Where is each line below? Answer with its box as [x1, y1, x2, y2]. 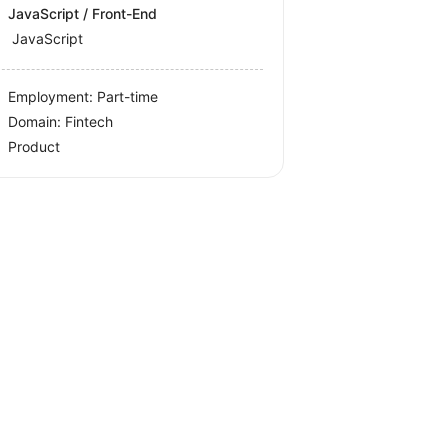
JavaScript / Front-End [8, 5, 158, 23]
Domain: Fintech [8, 113, 114, 131]
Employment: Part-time [8, 88, 159, 106]
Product [8, 138, 61, 156]
